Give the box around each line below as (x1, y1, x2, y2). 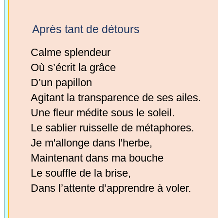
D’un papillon (30, 76, 92, 89)
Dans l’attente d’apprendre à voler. (30, 182, 191, 194)
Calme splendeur (30, 46, 110, 58)
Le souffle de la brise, (30, 167, 131, 179)
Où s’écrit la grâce (30, 61, 116, 73)
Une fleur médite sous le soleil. (30, 107, 175, 119)
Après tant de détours (32, 23, 140, 36)
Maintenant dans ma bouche (30, 152, 163, 164)
